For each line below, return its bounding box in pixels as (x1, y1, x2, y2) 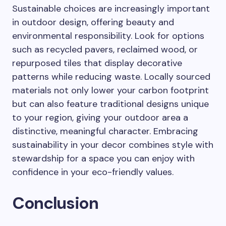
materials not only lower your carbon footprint (12, 84, 209, 96)
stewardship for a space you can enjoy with (12, 152, 195, 164)
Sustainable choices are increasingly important (12, 3, 210, 15)
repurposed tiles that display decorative (12, 57, 182, 69)
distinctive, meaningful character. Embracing (12, 125, 198, 137)
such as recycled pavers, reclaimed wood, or (12, 43, 198, 55)
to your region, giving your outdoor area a (12, 111, 188, 124)
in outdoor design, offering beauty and (12, 16, 174, 28)
